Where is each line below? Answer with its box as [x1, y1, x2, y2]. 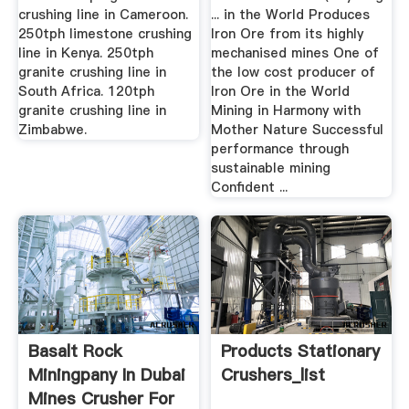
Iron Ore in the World [211, 81, 351, 100]
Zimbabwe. [17, 120, 87, 139]
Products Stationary [221, 339, 381, 362]
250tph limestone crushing [17, 24, 192, 43]
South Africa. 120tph [17, 81, 154, 100]
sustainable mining [211, 158, 331, 177]
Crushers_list [221, 362, 326, 386]
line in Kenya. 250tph [17, 43, 153, 62]
